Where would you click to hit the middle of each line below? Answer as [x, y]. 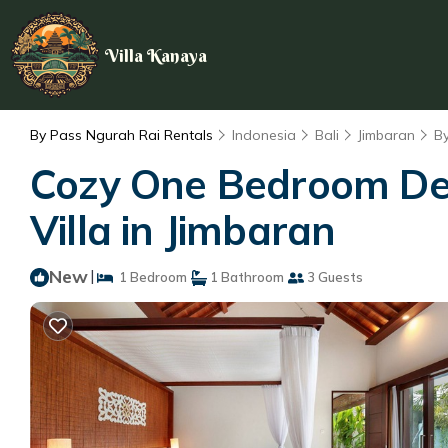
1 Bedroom [150, 277]
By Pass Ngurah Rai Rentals [123, 135]
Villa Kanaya [156, 55]
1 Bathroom [245, 277]
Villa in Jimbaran [183, 230]
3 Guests [333, 277]
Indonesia [264, 135]
